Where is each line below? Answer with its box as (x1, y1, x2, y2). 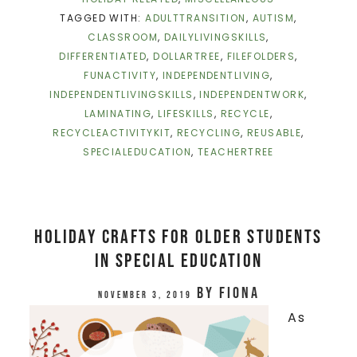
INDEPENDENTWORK (199, 87, 305, 101)
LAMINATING (84, 106, 152, 120)
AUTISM (252, 10, 295, 25)
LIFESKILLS (158, 106, 214, 120)
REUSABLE (246, 125, 302, 139)
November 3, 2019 (97, 288, 192, 301)
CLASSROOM (88, 29, 159, 44)
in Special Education (94, 249, 263, 273)
